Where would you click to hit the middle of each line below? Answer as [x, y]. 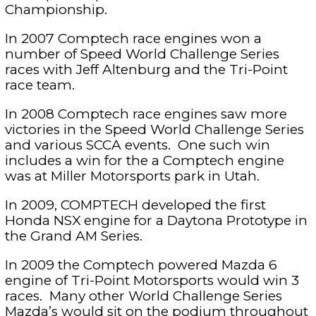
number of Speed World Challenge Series [142, 54]
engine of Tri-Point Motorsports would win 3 [152, 280]
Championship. [56, 10]
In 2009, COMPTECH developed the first [135, 205]
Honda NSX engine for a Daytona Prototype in [156, 220]
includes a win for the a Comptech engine [144, 160]
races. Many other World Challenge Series [143, 296]
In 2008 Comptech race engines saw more [146, 114]
